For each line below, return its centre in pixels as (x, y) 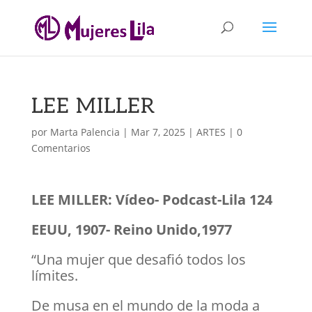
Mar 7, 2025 (158, 132)
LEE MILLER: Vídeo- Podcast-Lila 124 (151, 200)
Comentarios (61, 148)
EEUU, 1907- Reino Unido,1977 (131, 229)
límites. (54, 275)
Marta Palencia (85, 132)
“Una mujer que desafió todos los (138, 259)
